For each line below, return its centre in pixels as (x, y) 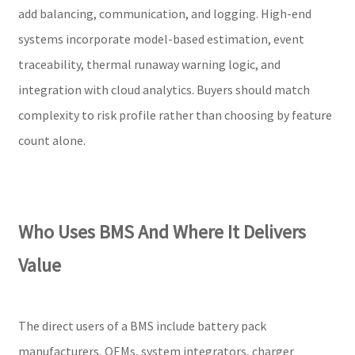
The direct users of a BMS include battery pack (142, 325)
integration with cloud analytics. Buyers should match (164, 89)
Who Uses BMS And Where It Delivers (162, 231)
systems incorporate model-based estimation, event (161, 38)
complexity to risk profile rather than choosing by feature (175, 115)
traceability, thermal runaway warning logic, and (149, 64)
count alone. (52, 140)
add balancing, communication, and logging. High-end (164, 13)
